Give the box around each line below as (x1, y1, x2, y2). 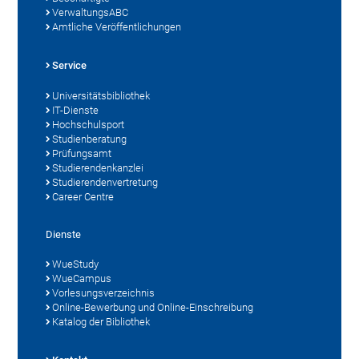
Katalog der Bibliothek (52, 315, 151, 328)
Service (52, 58, 87, 71)
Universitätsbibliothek (52, 89, 151, 102)
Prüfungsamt (52, 147, 112, 159)
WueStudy (52, 257, 99, 270)
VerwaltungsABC (52, 6, 129, 18)
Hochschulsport (52, 118, 125, 131)
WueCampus (52, 272, 112, 284)
